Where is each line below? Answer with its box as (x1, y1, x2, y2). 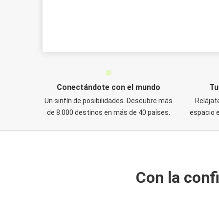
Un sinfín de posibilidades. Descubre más (44, 97, 173, 105)
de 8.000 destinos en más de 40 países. (47, 109, 170, 116)
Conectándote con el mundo (57, 83, 160, 92)
